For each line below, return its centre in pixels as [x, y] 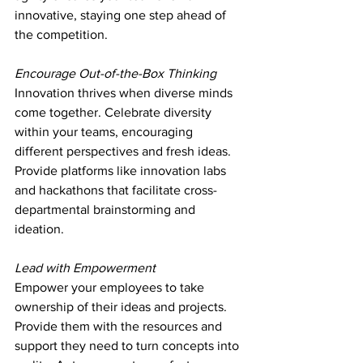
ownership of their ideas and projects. [122, 307]
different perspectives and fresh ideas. [124, 152]
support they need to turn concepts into [128, 346]
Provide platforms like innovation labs [122, 171]
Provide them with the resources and [120, 327]
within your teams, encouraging [105, 132]
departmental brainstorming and [107, 210]
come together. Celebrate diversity [115, 113]
